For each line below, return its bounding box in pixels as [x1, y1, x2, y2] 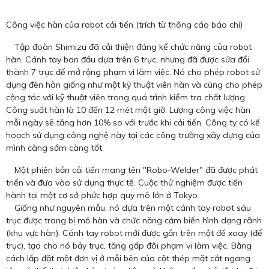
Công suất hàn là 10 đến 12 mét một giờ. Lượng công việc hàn [6, 104, 250, 115]
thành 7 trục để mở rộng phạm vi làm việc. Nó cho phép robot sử [6, 66, 260, 77]
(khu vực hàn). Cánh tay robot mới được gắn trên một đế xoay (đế [6, 227, 262, 238]
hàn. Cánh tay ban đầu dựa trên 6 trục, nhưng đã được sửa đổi [6, 53, 249, 65]
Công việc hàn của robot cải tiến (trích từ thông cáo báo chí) [6, 19, 243, 30]
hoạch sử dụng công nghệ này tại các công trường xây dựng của [6, 129, 260, 141]
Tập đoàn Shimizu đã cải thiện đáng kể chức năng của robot [6, 41, 252, 52]
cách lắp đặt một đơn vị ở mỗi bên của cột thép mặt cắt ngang [6, 252, 250, 264]
